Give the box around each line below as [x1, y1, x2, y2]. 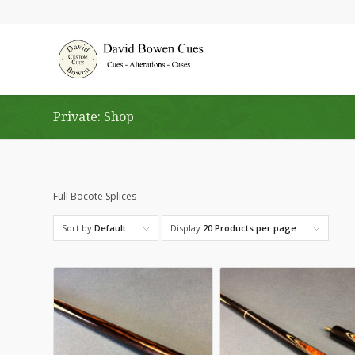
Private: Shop [53, 109, 134, 124]
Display [170, 222, 203, 235]
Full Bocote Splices [53, 189, 136, 204]
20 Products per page [203, 222, 296, 235]
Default [94, 222, 126, 235]
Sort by [62, 222, 94, 235]
